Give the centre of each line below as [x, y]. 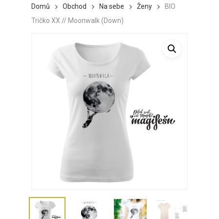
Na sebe [112, 7]
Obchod [75, 7]
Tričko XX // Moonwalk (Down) [77, 20]
